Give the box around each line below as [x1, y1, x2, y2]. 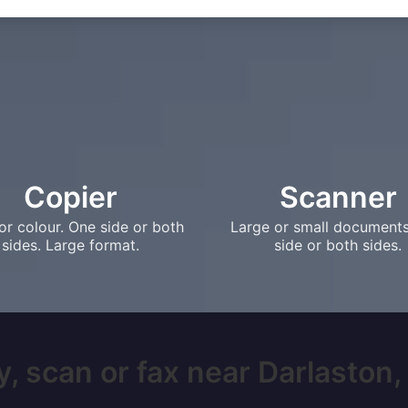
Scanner [279, 179, 397, 215]
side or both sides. [274, 236, 402, 254]
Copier [23, 179, 117, 215]
